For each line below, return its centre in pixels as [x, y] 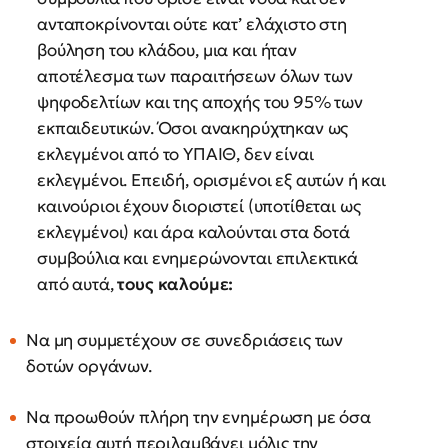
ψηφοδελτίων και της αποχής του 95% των [200, 101]
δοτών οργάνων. [89, 365]
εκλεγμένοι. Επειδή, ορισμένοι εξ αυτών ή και [211, 179]
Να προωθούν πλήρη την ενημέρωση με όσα [198, 416]
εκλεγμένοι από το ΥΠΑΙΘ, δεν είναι [175, 153]
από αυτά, [77, 283]
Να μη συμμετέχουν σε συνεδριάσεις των [185, 339]
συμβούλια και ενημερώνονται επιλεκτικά [197, 257]
